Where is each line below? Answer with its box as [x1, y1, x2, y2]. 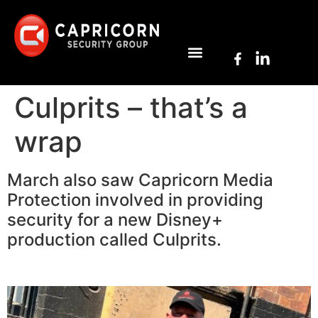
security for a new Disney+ [7, 209, 223, 230]
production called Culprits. [7, 229, 221, 250]
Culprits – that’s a [14, 90, 248, 125]
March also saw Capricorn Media [7, 170, 273, 190]
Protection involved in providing [7, 190, 263, 210]
